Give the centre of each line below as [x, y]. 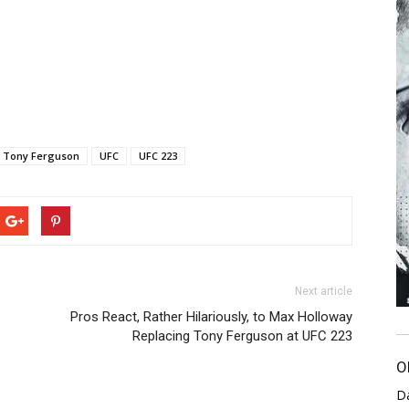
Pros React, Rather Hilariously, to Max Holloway [211, 317]
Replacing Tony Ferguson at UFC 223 [242, 336]
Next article [324, 291]
